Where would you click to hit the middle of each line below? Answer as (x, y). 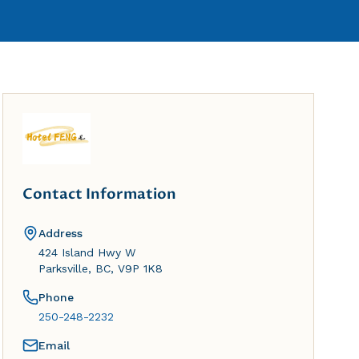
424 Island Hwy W (87, 252)
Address (60, 233)
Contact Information (99, 194)
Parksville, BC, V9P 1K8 (100, 268)
